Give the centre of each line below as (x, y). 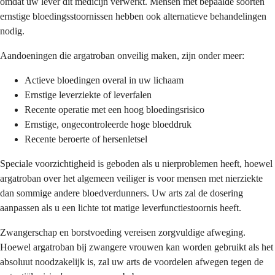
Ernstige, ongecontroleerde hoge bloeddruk (108, 124)
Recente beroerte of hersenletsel (86, 139)
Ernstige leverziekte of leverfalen (88, 95)
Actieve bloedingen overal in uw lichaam (104, 80)
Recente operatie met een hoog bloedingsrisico (114, 109)
